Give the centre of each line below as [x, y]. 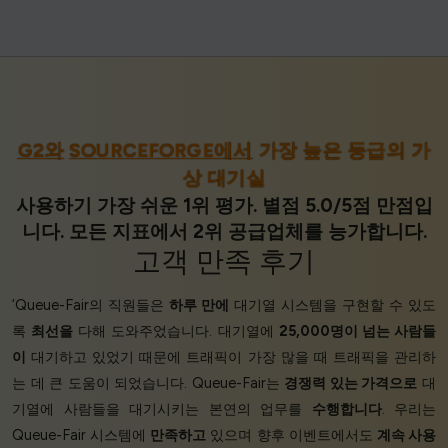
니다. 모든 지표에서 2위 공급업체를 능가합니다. [224, 232]
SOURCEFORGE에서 [161, 151]
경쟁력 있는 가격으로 [351, 383]
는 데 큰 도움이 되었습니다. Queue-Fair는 [148, 383]
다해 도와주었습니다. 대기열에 [176, 331]
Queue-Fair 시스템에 [81, 435]
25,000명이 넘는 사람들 [357, 331]
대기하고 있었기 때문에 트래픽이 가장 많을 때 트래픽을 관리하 [231, 357]
